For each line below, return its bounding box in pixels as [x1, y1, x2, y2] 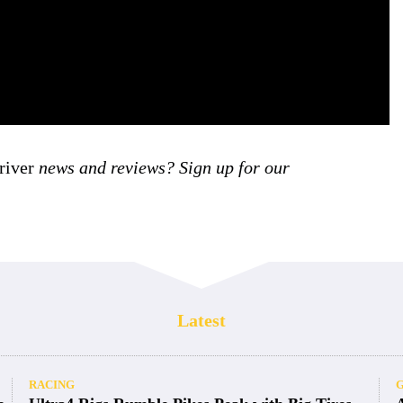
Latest [177, 309, 226, 330]
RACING [29, 377, 76, 391]
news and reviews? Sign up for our [34, 157, 290, 177]
